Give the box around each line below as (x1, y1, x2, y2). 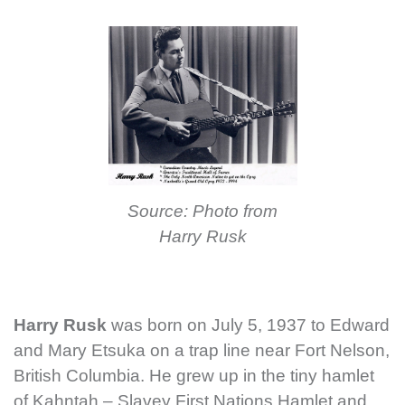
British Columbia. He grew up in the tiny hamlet (14, 365, 374, 385)
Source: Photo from (127, 201, 278, 221)
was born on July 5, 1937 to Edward (107, 315, 390, 334)
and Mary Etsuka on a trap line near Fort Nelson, (14, 340, 390, 360)
